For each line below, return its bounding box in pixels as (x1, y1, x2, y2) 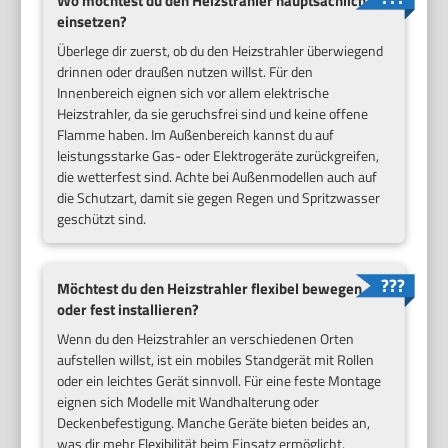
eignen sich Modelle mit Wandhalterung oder (57, 390, 320, 412)
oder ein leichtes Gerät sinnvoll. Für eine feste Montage (57, 369, 382, 391)
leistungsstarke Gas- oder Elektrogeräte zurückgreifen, (57, 145, 380, 167)
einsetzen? (57, 10, 128, 34)
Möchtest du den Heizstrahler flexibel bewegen (57, 277, 363, 301)
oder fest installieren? (57, 298, 200, 322)
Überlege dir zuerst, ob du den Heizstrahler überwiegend (57, 40, 384, 62)
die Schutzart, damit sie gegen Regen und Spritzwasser (57, 187, 381, 209)
